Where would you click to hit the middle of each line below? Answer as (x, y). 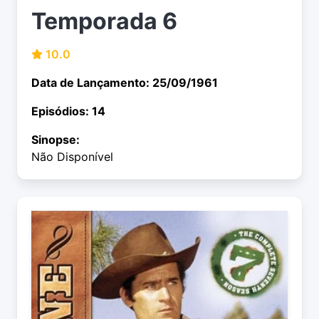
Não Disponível (72, 157)
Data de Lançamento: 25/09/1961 (125, 83)
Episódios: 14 (68, 111)
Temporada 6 (104, 21)
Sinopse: (56, 140)
